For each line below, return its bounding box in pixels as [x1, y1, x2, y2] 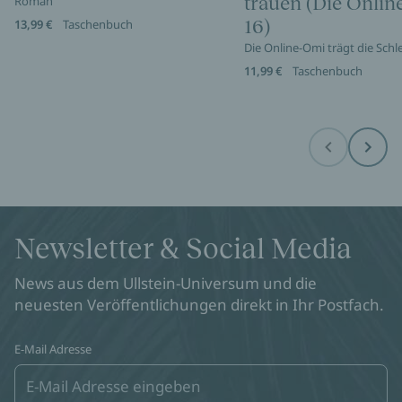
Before [328, 146, 363, 161]
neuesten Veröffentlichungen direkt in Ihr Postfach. [14, 294, 384, 316]
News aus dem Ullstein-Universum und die [14, 273, 317, 294]
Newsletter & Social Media [14, 232, 352, 266]
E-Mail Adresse [14, 341, 92, 358]
